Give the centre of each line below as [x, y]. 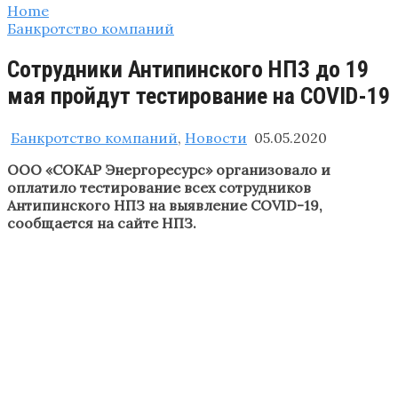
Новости [216, 137]
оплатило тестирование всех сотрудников [159, 187]
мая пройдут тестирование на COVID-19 [199, 96]
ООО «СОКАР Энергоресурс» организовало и [169, 169]
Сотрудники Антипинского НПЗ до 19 [188, 70]
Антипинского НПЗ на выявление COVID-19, [165, 205]
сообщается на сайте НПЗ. [102, 223]
